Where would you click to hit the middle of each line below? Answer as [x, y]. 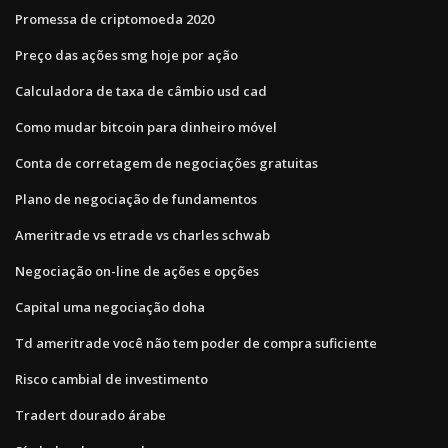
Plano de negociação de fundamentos [136, 198]
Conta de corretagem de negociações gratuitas [166, 162]
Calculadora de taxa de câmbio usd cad [141, 90]
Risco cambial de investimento [111, 378]
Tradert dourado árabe [90, 414]
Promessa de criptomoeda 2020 [114, 18]
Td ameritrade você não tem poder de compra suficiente [196, 342]
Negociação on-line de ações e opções [137, 270]
